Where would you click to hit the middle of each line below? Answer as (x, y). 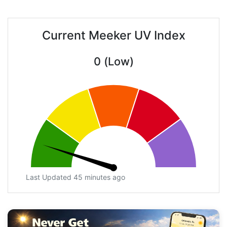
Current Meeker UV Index (113, 35)
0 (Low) (113, 62)
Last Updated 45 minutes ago (75, 177)
